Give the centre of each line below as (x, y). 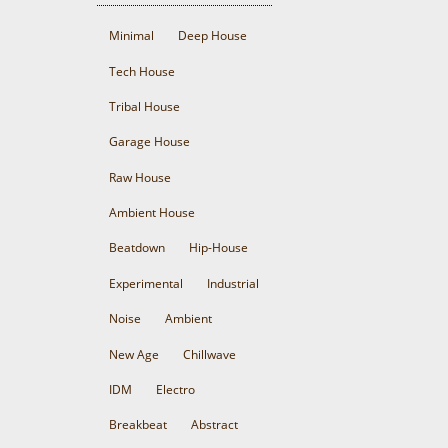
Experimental (146, 283)
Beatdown (137, 248)
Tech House (142, 71)
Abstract (214, 425)
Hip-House (218, 248)
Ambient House (152, 213)
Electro (175, 389)
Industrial (233, 283)
